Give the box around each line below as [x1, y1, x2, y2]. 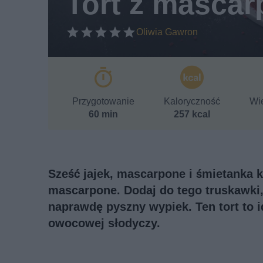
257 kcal [174, 109, 210, 120]
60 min [89, 109, 118, 120]
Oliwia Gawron [136, 26, 198, 38]
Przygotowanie [72, 96, 134, 107]
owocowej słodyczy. [48, 216, 160, 231]
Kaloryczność [164, 96, 220, 107]
